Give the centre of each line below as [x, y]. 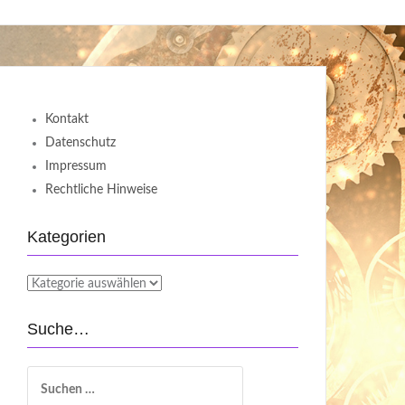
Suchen [47, 375]
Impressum [76, 166]
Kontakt [67, 119]
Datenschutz [80, 143]
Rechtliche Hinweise [101, 190]
